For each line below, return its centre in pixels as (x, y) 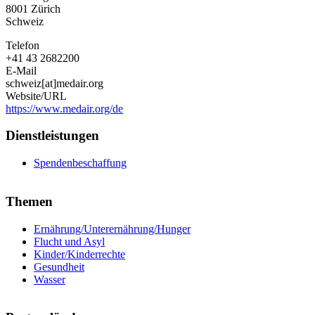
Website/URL (36, 96)
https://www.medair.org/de (64, 108)
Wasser (50, 279)
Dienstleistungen (52, 136)
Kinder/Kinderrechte (79, 254)
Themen (29, 201)
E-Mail (21, 70)
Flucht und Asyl (69, 241)
